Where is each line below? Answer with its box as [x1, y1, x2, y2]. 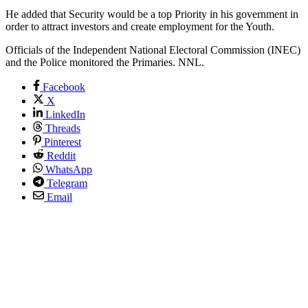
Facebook [43, 81, 85, 93]
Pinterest [44, 136, 81, 148]
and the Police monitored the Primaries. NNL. [5, 56, 204, 69]
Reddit [47, 150, 76, 162]
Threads [45, 122, 80, 135]
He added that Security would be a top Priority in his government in [5, 8, 298, 21]
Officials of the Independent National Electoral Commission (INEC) [5, 44, 300, 56]
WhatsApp [45, 164, 92, 176]
